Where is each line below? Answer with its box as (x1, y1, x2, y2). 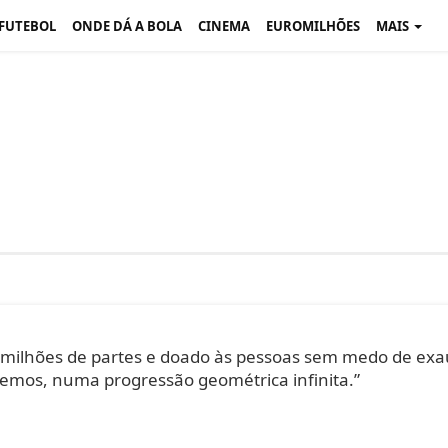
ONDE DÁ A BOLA (72, 17, 182, 35)
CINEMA (198, 17, 250, 35)
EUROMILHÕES (266, 17, 360, 35)
